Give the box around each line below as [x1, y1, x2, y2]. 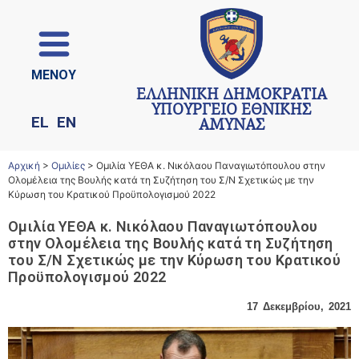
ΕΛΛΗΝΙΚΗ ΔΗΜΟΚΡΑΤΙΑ [135, 88, 327, 104]
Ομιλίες [51, 159, 85, 172]
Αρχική [8, 159, 40, 172]
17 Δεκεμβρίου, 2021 [247, 301, 351, 312]
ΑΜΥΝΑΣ [198, 119, 264, 135]
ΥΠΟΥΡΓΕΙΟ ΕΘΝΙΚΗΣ [151, 103, 312, 119]
